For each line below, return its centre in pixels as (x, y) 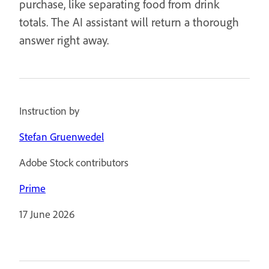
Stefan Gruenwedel (62, 137)
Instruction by (49, 111)
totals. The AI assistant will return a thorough (129, 22)
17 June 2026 (47, 214)
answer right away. (64, 40)
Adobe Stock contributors (74, 162)
